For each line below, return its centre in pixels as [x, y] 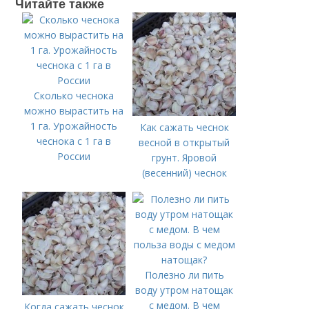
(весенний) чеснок [184, 173]
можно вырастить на [74, 111]
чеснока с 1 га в [74, 141]
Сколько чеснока [74, 96]
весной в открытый [185, 143]
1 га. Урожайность [74, 126]
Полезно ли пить [184, 275]
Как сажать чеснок [184, 128]
